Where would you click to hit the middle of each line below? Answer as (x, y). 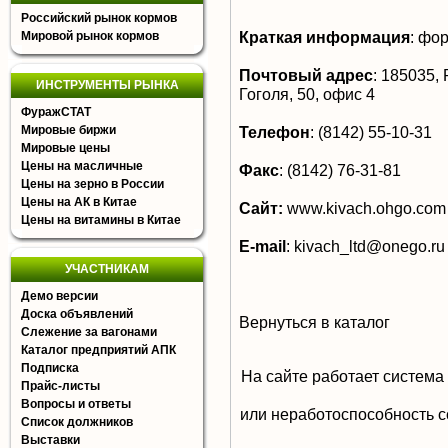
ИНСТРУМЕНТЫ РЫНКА (107, 85)
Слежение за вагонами (89, 332)
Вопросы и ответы (76, 404)
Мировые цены (65, 148)
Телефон (274, 132)
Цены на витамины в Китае (101, 220)
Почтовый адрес (306, 75)
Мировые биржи (68, 130)
